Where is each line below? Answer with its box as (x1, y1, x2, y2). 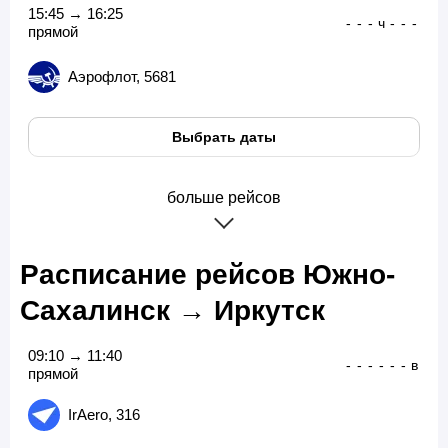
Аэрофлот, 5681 (68, 68, 176, 85)
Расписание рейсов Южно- (20, 257, 395, 290)
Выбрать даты (172, 128, 276, 145)
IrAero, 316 (68, 406, 140, 423)
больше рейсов (167, 188, 281, 206)
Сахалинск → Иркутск (20, 293, 325, 326)
